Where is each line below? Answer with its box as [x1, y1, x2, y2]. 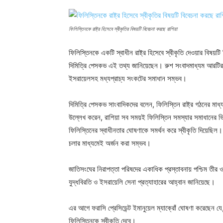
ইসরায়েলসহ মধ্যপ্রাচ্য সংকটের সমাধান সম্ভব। [69, 74, 187, 83]
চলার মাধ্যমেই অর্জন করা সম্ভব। [69, 138, 151, 148]
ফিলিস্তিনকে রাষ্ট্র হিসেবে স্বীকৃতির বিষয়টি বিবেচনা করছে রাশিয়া [69, 25, 177, 32]
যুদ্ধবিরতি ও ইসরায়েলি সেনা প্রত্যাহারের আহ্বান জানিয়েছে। [69, 177, 215, 187]
